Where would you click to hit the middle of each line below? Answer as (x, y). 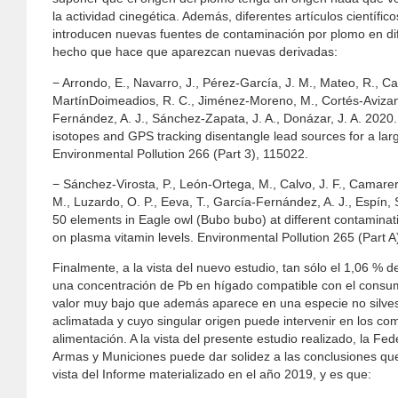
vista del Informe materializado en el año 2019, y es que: (211, 374)
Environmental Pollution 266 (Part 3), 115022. (180, 153)
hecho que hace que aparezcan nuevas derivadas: (195, 52)
